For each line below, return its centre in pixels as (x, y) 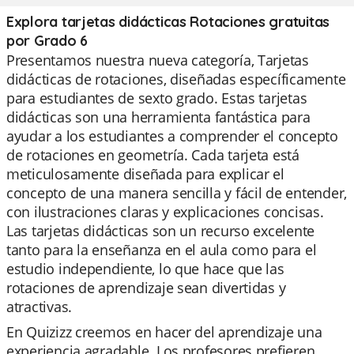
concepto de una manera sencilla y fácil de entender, (177, 193)
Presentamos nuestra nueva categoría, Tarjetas (158, 60)
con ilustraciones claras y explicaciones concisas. (165, 212)
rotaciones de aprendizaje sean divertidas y (146, 288)
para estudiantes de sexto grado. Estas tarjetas (157, 98)
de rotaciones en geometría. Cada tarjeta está (153, 155)
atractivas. (40, 307)
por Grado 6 (47, 41)
